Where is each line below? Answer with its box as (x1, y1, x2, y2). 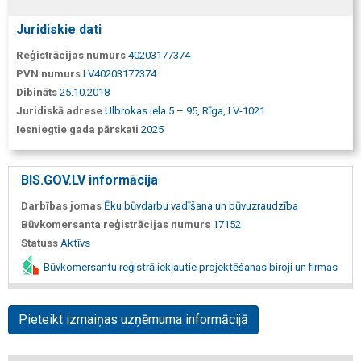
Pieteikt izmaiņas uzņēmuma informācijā (19, 312, 248, 327)
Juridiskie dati (16, 22, 102, 37)
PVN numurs (16, 68, 81, 80)
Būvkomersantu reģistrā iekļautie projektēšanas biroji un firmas (41, 261, 338, 273)
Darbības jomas (21, 200, 102, 212)
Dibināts (16, 86, 57, 98)
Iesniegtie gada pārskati (16, 123, 139, 135)
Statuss (21, 237, 58, 249)
